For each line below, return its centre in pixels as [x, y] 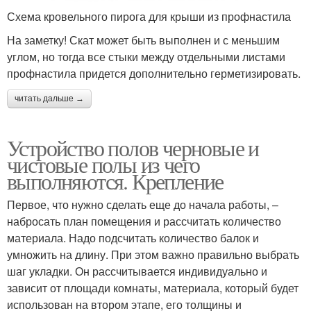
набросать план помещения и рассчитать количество [144, 221]
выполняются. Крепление [115, 180]
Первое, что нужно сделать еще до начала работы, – [143, 204]
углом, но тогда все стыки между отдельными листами [146, 56]
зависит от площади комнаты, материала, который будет [153, 287]
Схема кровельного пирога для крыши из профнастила [149, 16]
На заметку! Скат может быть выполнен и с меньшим [143, 40]
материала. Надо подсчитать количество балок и [133, 237]
